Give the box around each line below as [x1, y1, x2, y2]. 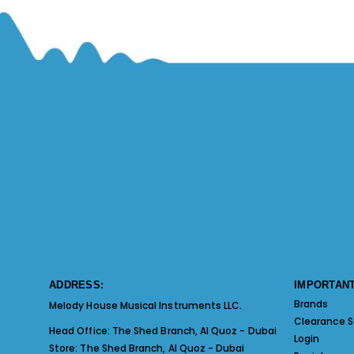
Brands [294, 296, 329, 311]
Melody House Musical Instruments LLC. [49, 298, 243, 312]
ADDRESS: [49, 278, 104, 291]
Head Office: [49, 323, 112, 337]
